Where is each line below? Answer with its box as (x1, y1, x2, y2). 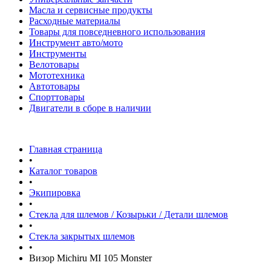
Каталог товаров (29, 166, 97, 176)
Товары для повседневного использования (29, 27, 205, 37)
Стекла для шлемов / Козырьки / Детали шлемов (29, 209, 228, 220)
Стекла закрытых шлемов (29, 231, 135, 241)
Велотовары (29, 59, 79, 70)
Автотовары (29, 81, 80, 91)
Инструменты (29, 48, 87, 59)
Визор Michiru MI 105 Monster (29, 253, 152, 263)
